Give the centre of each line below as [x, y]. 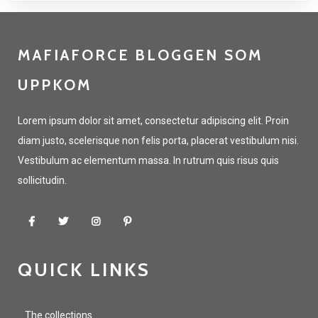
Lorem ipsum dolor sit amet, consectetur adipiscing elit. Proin [153, 121]
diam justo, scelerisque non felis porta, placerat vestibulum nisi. [158, 141]
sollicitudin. [42, 180]
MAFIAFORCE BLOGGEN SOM [141, 55]
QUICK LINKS [84, 270]
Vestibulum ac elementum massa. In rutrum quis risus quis [148, 160]
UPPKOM [55, 85]
